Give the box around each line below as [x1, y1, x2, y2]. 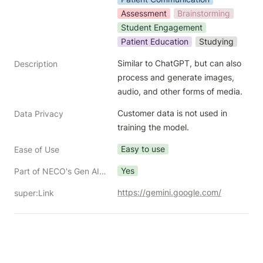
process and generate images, [117, 72, 234, 82]
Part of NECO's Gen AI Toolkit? [99, 166, 106, 176]
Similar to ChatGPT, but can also [117, 58, 241, 68]
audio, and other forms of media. [117, 86, 242, 96]
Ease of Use [14, 144, 59, 154]
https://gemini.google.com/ [117, 187, 221, 197]
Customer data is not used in [117, 108, 227, 118]
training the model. [117, 122, 189, 132]
